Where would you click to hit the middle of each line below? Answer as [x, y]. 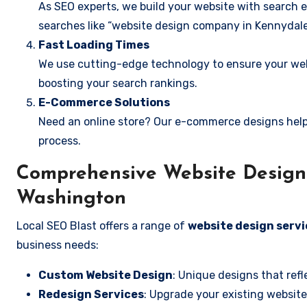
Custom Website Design [106, 275]
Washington [71, 199]
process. [60, 141]
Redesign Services [91, 294]
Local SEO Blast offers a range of [102, 226]
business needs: [58, 245]
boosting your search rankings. [118, 83]
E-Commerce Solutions [104, 102]
